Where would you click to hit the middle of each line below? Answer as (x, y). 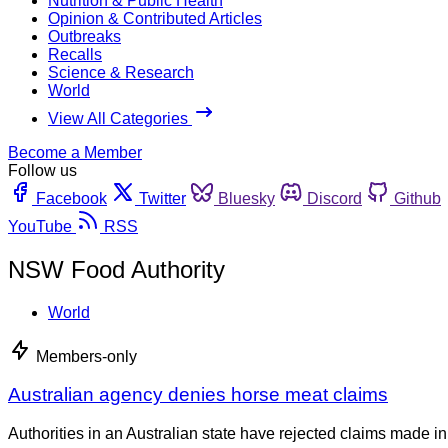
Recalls (75, 54)
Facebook (71, 198)
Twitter (162, 198)
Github (417, 198)
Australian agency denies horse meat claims (198, 395)
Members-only (86, 356)
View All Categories (120, 118)
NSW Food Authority (116, 269)
